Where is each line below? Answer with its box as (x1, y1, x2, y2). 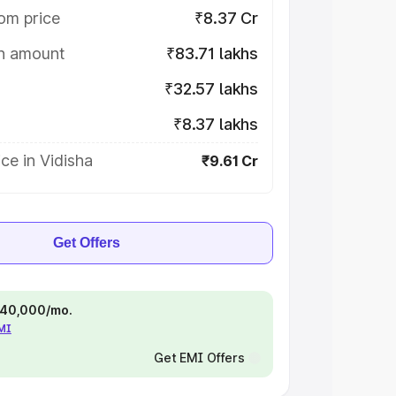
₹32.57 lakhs (164, 80, 258, 98)
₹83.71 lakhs (166, 44, 258, 63)
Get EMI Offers (153, 350, 245, 365)
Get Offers (53, 235, 120, 250)
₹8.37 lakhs (172, 115, 258, 133)
